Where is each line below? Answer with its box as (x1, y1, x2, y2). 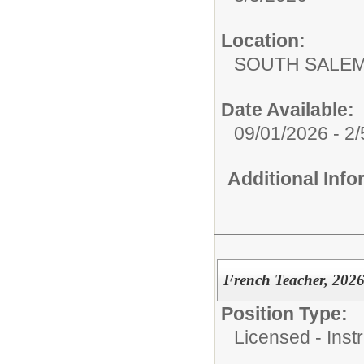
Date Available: (221, 98, 354, 120)
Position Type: (221, 303, 348, 325)
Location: (221, 29, 305, 51)
